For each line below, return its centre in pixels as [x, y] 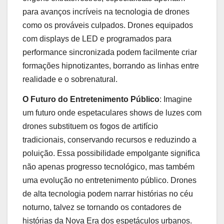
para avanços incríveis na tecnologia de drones [106, 12]
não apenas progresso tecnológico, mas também [108, 166]
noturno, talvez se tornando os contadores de [102, 207]
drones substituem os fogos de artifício [90, 126]
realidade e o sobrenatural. [70, 79]
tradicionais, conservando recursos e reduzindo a [109, 139]
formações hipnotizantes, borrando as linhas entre [111, 66]
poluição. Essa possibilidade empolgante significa [111, 153]
